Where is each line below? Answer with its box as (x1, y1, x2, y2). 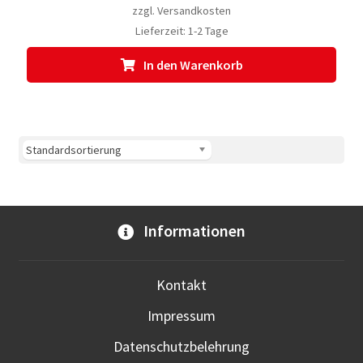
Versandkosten (157, 2, 231, 18)
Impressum (147, 305, 216, 325)
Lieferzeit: (135, 23, 188, 38)
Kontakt (156, 275, 207, 294)
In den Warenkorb (143, 56, 243, 73)
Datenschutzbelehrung (113, 336, 250, 356)
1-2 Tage (187, 23, 228, 38)
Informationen (140, 220, 246, 241)
